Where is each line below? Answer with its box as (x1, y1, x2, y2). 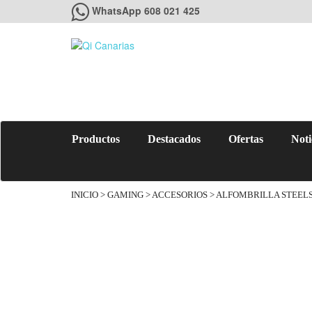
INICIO (71, 190, 98, 200)
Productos (72, 133, 120, 145)
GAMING (107, 190, 143, 200)
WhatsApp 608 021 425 (92, 3, 200, 17)
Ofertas (228, 133, 263, 145)
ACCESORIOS (152, 190, 208, 200)
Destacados (148, 133, 201, 145)
